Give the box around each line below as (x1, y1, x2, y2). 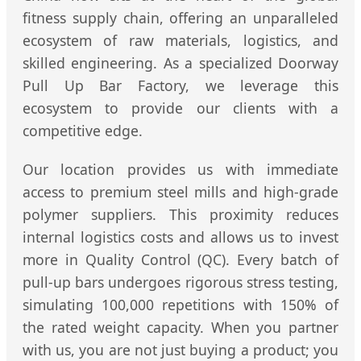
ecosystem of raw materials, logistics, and (23, 30, 338, 50)
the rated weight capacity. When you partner (23, 317, 338, 337)
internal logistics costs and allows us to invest (23, 226, 338, 247)
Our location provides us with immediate (23, 159, 338, 179)
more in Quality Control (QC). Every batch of (23, 249, 338, 269)
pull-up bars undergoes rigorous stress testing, (23, 272, 338, 292)
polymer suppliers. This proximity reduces (23, 204, 338, 224)
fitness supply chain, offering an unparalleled (23, 7, 338, 27)
